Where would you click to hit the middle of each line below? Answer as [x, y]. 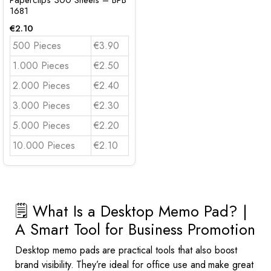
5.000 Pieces [41, 126]
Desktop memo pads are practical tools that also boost [126, 250]
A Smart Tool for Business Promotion [135, 229]
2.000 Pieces [41, 86]
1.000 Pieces [41, 66]
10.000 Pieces [44, 145]
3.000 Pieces [41, 106]
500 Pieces [37, 46]
